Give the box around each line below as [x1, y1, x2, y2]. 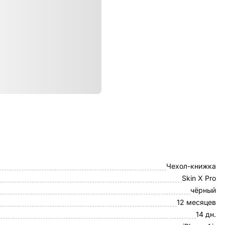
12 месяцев [177, 198, 216, 206]
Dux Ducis [183, 150, 216, 158]
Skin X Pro [182, 174, 216, 182]
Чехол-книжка [166, 162, 216, 170]
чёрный [190, 186, 216, 194]
